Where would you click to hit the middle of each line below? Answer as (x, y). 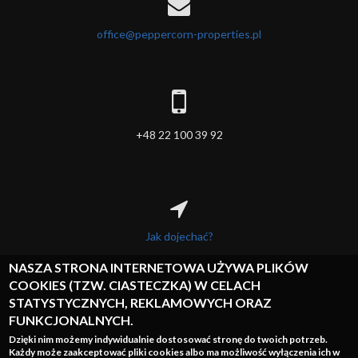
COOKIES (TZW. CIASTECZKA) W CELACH (135, 285)
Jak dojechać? (179, 236)
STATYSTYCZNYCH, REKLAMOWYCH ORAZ (141, 302)
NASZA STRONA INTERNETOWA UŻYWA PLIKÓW (159, 267)
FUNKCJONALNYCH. (72, 320)
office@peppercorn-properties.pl (179, 34)
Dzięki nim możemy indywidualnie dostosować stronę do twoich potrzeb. (169, 339)
